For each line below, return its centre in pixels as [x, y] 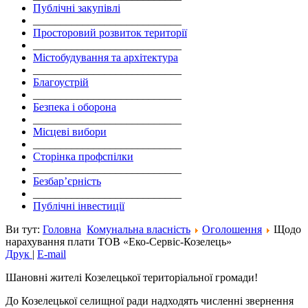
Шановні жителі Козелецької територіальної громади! [132, 278]
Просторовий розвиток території [110, 33]
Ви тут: [24, 230]
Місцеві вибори [70, 132]
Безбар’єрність [67, 181]
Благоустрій [61, 82]
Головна [62, 230]
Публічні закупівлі [77, 8]
